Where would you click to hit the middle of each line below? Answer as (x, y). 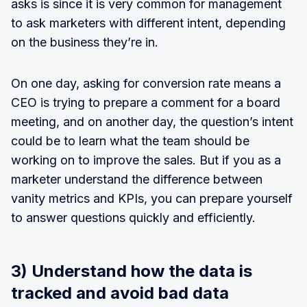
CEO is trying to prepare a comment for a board (146, 102)
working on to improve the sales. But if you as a (146, 160)
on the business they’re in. (85, 42)
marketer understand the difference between (137, 179)
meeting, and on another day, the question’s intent (152, 122)
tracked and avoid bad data (120, 293)
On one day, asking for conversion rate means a (146, 83)
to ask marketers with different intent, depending (148, 23)
